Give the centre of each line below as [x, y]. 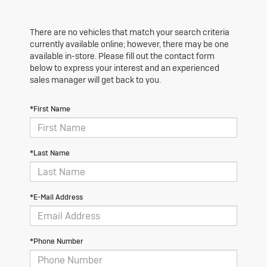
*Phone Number [57, 242]
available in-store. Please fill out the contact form [122, 56]
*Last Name [50, 153]
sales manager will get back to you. [95, 80]
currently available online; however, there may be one [129, 44]
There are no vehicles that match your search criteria [130, 32]
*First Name [50, 109]
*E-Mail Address [56, 198]
